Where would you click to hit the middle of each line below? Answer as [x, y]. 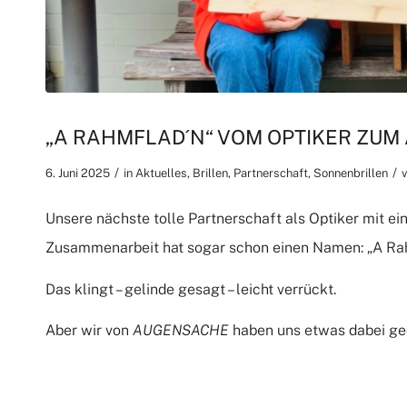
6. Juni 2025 [78, 173]
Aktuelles [161, 173]
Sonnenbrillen [351, 173]
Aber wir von [89, 331]
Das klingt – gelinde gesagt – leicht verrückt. [191, 289]
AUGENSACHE [181, 331]
